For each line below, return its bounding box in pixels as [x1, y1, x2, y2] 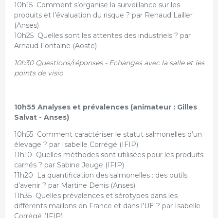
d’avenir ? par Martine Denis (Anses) [14, 181, 135, 190]
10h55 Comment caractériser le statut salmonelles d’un [14, 130, 202, 139]
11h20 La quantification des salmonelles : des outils [14, 171, 187, 180]
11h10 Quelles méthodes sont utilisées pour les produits [14, 150, 203, 160]
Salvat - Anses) [14, 113, 69, 122]
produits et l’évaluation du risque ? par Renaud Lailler [14, 11, 193, 20]
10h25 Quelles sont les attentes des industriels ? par [14, 31, 191, 40]
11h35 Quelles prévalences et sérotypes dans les [14, 191, 178, 200]
